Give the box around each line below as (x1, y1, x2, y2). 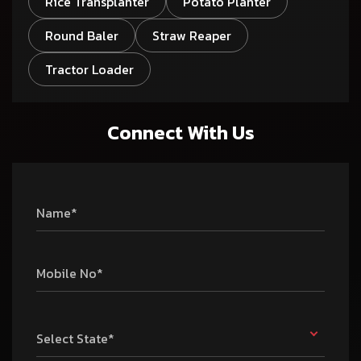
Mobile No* (36, 263, 103, 284)
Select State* (36, 329, 114, 349)
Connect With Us (106, 118, 255, 147)
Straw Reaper (152, 26, 231, 46)
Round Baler (45, 26, 118, 46)
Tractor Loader (45, 60, 134, 80)
